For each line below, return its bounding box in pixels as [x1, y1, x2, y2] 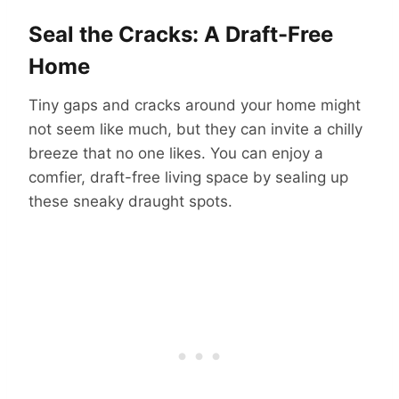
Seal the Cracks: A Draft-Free [28, 20, 333, 47]
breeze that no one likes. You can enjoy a [28, 143, 323, 162]
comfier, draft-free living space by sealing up [28, 167, 348, 186]
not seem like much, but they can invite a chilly [28, 119, 362, 138]
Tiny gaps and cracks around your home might [28, 95, 361, 114]
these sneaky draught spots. [28, 191, 232, 210]
